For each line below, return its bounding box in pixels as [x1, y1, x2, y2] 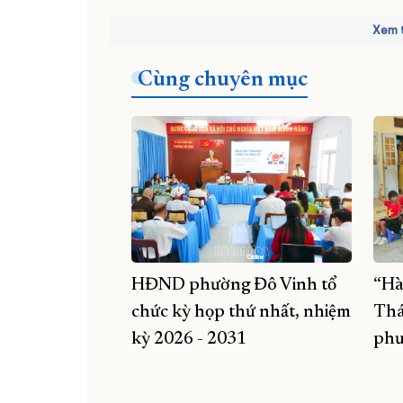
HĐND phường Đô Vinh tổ [131, 276, 336, 295]
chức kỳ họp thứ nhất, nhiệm [131, 303, 351, 322]
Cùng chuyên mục [138, 68, 308, 91]
